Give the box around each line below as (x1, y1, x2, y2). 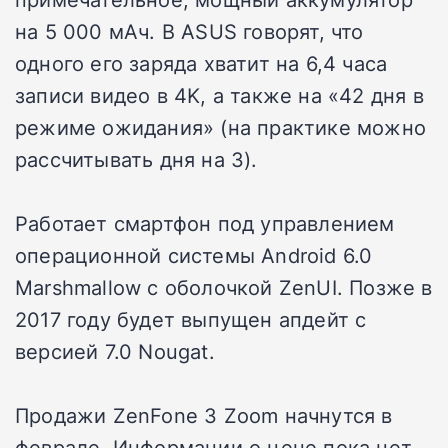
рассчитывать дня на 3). (15, 144, 258, 173)
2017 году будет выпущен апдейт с (15, 304, 367, 333)
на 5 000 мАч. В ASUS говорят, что (15, 16, 364, 45)
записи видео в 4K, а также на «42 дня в (15, 80, 424, 109)
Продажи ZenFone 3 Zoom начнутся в (15, 400, 393, 429)
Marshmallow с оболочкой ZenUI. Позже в (15, 272, 433, 301)
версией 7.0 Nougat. (15, 336, 215, 365)
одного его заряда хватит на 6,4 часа (15, 48, 388, 77)
